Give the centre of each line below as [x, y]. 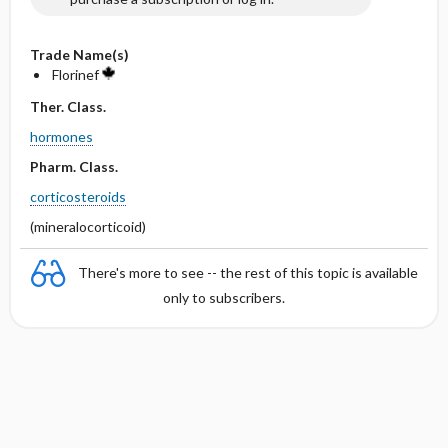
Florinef [76, 74]
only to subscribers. [224, 297]
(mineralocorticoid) [87, 226]
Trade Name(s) [79, 54]
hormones [61, 136]
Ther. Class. [67, 106]
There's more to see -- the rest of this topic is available [248, 272]
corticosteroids [77, 196]
